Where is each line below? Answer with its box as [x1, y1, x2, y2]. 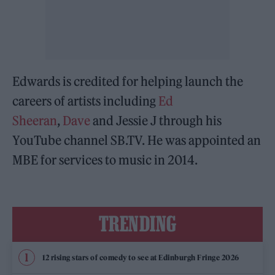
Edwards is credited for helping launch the [12, 74, 244, 90]
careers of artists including [12, 93, 159, 109]
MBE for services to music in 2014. [12, 152, 198, 168]
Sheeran [12, 113, 58, 129]
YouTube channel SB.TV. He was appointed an [12, 133, 261, 149]
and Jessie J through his [90, 113, 222, 129]
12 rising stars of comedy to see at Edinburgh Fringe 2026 [42, 252, 239, 262]
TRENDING [98, 212, 177, 236]
